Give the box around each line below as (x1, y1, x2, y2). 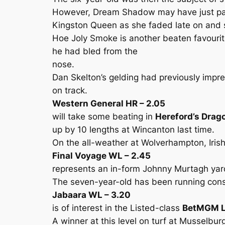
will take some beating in (52, 111, 155, 122)
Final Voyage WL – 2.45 (52, 151, 151, 161)
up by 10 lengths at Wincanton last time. (52, 125, 214, 135)
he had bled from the (52, 46, 138, 56)
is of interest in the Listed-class (52, 203, 182, 213)
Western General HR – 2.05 (52, 98, 165, 108)
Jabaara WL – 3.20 (52, 190, 131, 200)
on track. (52, 85, 87, 95)
